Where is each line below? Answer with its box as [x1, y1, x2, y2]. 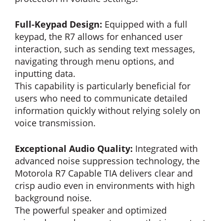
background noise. [15, 191, 92, 204]
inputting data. [15, 67, 75, 79]
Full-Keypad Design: [15, 18, 105, 30]
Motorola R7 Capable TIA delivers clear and [15, 167, 193, 179]
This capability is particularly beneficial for [15, 79, 190, 92]
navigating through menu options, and [15, 55, 174, 67]
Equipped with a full [105, 18, 187, 30]
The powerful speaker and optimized [15, 204, 167, 216]
